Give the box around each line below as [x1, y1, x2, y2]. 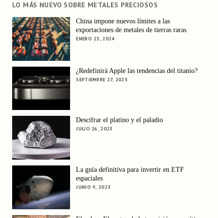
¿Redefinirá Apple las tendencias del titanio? [76, 67, 198, 74]
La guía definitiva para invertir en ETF [76, 165, 184, 173]
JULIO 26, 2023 [76, 126, 113, 132]
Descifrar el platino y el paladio [76, 116, 163, 124]
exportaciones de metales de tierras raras [76, 26, 187, 34]
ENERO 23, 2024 [76, 36, 115, 42]
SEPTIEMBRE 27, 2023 [76, 76, 128, 83]
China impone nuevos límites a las [76, 18, 170, 25]
